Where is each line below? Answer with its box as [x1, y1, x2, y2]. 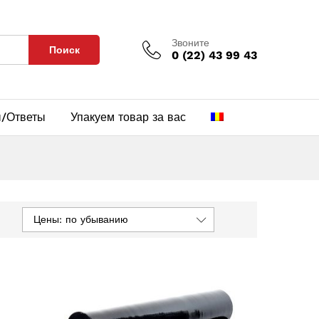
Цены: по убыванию [33, 214, 128, 226]
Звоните [172, 37, 209, 49]
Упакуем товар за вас [70, 110, 186, 125]
